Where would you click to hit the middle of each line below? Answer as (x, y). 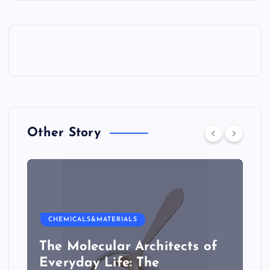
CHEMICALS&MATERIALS (93, 220)
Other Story (64, 133)
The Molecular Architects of (128, 246)
